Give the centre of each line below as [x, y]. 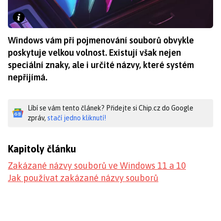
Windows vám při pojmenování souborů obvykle [101, 40]
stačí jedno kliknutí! [77, 118]
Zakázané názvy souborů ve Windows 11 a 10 [97, 165]
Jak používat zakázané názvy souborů [83, 178]
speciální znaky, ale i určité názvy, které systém [101, 65]
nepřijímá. [28, 77]
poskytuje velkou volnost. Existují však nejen [94, 52]
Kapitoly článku [42, 148]
